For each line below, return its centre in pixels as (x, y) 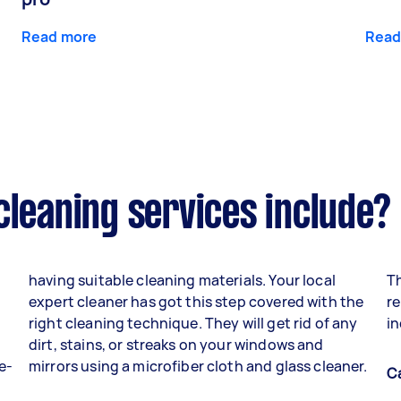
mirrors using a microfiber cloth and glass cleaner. (200, 367)
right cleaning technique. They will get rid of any (193, 324)
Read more (60, 37)
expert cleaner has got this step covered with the (196, 302)
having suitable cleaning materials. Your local (182, 281)
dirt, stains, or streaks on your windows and (176, 345)
